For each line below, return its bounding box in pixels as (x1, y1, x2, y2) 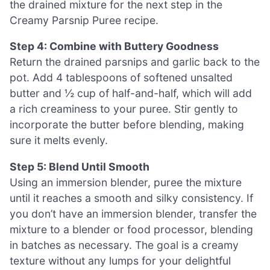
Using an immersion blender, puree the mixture (10, 175, 242, 189)
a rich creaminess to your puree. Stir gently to (10, 102, 238, 116)
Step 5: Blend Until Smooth (10, 160, 149, 173)
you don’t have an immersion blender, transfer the (10, 207, 257, 220)
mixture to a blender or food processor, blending (10, 222, 253, 236)
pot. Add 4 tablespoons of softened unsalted (10, 71, 233, 84)
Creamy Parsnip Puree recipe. (10, 13, 159, 27)
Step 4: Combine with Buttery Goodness (10, 40, 219, 53)
